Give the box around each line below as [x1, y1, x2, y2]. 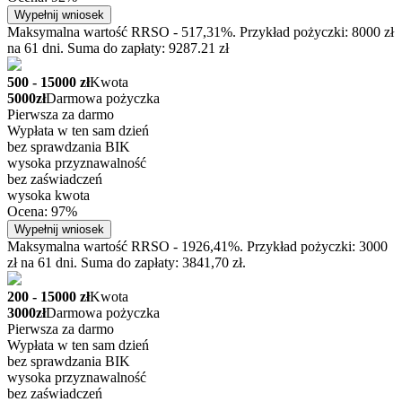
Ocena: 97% [7, 204, 77, 220]
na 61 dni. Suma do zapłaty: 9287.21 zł [7, 40, 229, 57]
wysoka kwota [7, 188, 90, 204]
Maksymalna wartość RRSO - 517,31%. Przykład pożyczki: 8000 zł [7, 24, 394, 40]
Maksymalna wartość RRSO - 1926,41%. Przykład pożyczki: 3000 [7, 239, 388, 255]
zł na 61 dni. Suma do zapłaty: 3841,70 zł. [7, 255, 246, 271]
